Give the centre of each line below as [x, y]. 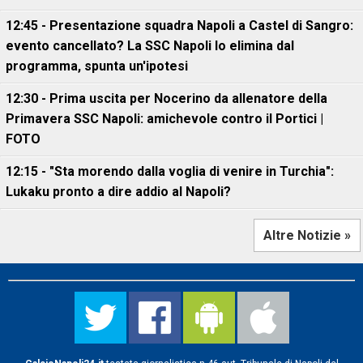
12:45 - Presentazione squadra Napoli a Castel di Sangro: [179, 26]
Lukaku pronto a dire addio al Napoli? [118, 192]
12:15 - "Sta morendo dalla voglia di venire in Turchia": [170, 172]
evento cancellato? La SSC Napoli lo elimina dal [150, 46]
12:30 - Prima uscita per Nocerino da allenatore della [167, 99]
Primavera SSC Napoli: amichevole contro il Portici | [164, 119]
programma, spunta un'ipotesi [97, 66]
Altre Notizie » [307, 236]
